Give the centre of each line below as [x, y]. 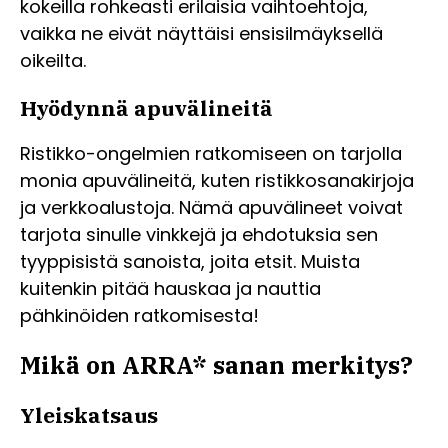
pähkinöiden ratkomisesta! [139, 316]
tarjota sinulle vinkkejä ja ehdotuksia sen [199, 235]
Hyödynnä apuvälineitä [146, 108]
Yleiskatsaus [89, 415]
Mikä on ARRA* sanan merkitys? [216, 365]
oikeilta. [53, 61]
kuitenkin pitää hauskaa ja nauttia [170, 289]
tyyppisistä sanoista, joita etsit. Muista [190, 262]
